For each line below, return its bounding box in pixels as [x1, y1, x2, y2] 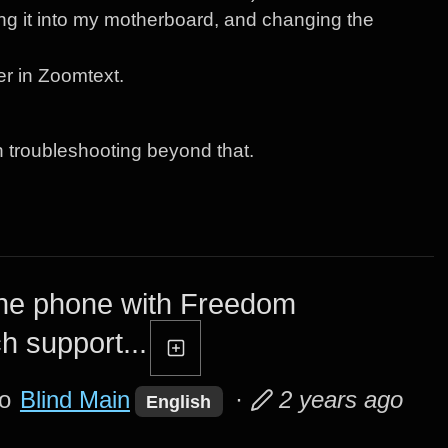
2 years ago [278, 385, 403, 413]
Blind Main [19, 385, 130, 413]
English [146, 391, 212, 412]
